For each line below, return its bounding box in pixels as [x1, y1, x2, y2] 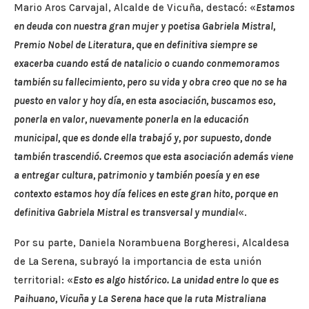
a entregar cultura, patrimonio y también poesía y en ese [14, 169, 259, 182]
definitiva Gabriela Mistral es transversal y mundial [14, 206, 238, 219]
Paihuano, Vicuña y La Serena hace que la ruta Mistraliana [14, 292, 266, 306]
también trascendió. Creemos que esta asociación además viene [14, 150, 293, 163]
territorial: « [14, 274, 73, 287]
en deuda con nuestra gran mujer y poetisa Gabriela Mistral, [14, 20, 275, 33]
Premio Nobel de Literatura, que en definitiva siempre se [14, 39, 257, 52]
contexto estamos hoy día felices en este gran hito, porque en [14, 188, 278, 201]
